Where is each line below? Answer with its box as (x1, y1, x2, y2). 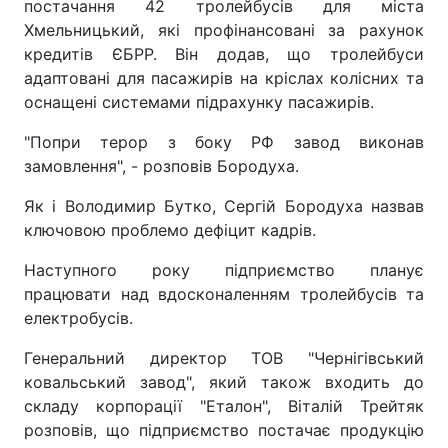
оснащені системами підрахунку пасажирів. (24, 92, 374, 112)
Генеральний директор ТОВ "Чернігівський (24, 348, 424, 368)
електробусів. (24, 308, 133, 328)
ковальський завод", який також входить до (24, 372, 424, 392)
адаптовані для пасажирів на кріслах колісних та (24, 68, 424, 88)
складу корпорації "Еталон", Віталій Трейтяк (24, 396, 424, 416)
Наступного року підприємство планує (24, 260, 424, 280)
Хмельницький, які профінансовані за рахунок (24, 20, 424, 40)
